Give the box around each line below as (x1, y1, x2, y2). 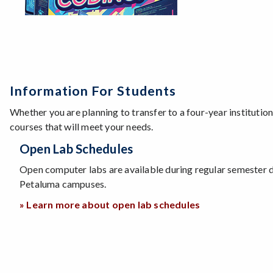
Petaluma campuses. (19, 177, 107, 190)
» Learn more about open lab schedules (19, 198, 200, 210)
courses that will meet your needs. (10, 120, 154, 132)
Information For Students (10, 82, 177, 99)
